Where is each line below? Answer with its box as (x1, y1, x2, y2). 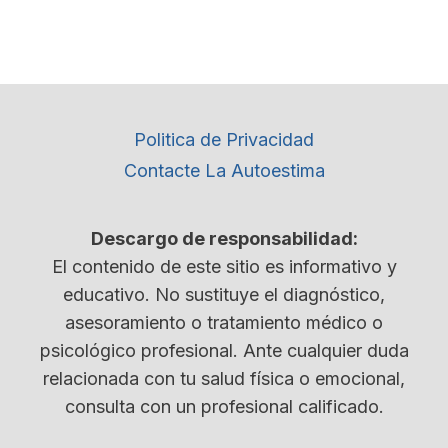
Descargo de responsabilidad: (90, 228, 358, 250)
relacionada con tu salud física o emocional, (43, 368, 405, 390)
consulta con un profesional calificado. (64, 396, 384, 418)
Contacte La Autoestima (123, 160, 325, 182)
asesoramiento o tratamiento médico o (65, 312, 383, 334)
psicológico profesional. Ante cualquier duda (39, 340, 409, 362)
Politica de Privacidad (134, 128, 314, 150)
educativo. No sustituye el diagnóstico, (63, 284, 385, 306)
